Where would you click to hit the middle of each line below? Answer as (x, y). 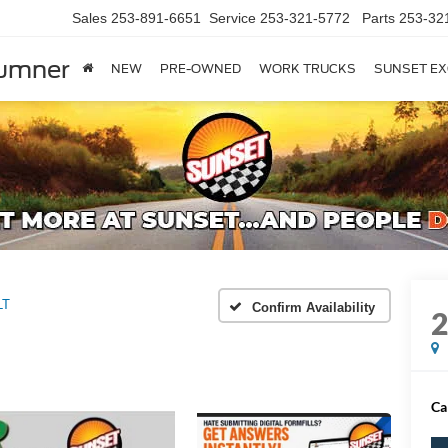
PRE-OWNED (200, 69)
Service (232, 18)
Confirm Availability (313, 307)
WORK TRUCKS (307, 69)
